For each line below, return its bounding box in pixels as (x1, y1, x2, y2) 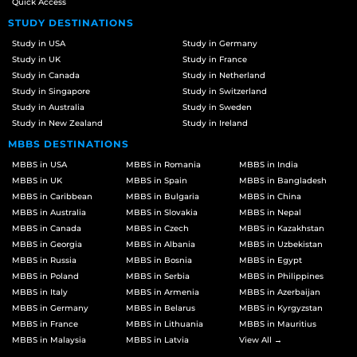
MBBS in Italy (12, 286, 68, 297)
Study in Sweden (182, 101, 252, 112)
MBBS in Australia (12, 206, 86, 218)
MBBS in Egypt (239, 254, 303, 265)
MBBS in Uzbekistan (239, 238, 324, 249)
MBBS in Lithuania (125, 318, 203, 329)
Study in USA (12, 37, 65, 49)
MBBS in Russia (12, 254, 76, 265)
